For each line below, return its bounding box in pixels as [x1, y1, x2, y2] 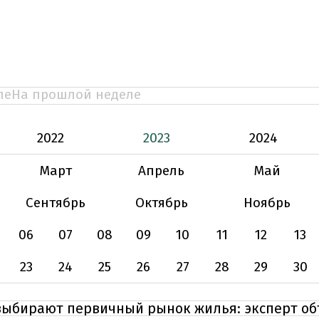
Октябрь [135, 194, 188, 211]
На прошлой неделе [11, 86, 141, 103]
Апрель [138, 162, 185, 179]
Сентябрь [26, 194, 86, 211]
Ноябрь [244, 194, 291, 211]
